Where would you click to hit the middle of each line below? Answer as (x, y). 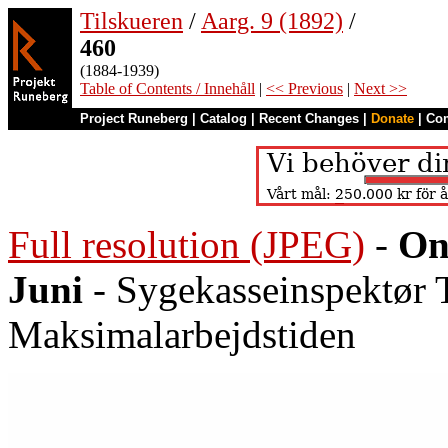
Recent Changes (309, 118)
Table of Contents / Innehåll (167, 88)
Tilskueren (131, 21)
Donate (392, 118)
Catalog (223, 118)
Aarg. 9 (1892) (272, 21)
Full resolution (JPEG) (186, 244)
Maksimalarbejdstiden (182, 334)
